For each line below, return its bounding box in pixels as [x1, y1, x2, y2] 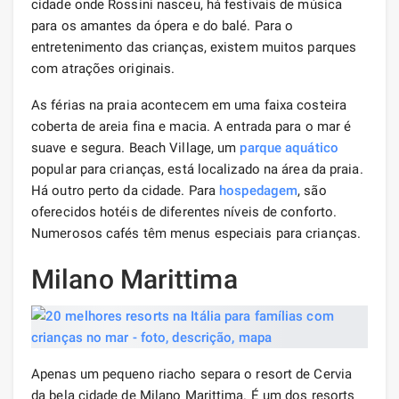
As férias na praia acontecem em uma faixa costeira [31, 96, 347, 113]
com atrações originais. [31, 60, 175, 77]
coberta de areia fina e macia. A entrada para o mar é [31, 118, 352, 134]
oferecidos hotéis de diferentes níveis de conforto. [31, 203, 338, 220]
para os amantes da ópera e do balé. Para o [31, 17, 294, 34]
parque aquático [240, 139, 338, 156]
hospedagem [219, 182, 298, 199]
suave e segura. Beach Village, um [31, 139, 240, 156]
